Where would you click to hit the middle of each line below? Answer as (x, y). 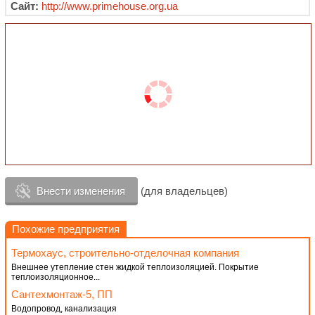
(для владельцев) (183, 191)
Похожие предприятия (66, 229)
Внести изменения (81, 191)
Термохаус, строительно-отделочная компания (125, 253)
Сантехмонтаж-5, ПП (62, 294)
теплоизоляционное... (56, 277)
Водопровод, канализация (64, 309)
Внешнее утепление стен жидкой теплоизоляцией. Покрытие (135, 267)
